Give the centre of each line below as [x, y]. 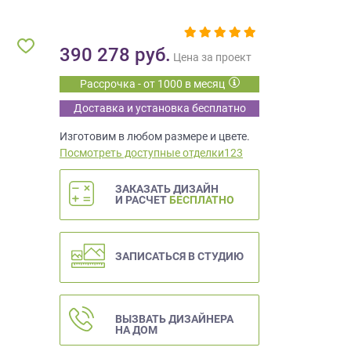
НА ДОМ [136, 329]
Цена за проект [212, 57]
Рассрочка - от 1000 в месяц [152, 83]
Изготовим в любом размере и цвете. [155, 136]
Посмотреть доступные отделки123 [151, 152]
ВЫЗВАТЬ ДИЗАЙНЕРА [174, 318]
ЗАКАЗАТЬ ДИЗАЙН [167, 188]
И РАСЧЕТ [142, 199]
